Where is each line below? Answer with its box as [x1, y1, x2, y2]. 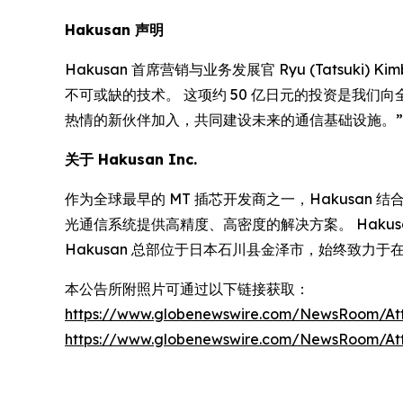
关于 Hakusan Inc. [65, 150, 197, 168]
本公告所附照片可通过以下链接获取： [65, 280, 309, 298]
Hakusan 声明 [65, 21, 164, 39]
